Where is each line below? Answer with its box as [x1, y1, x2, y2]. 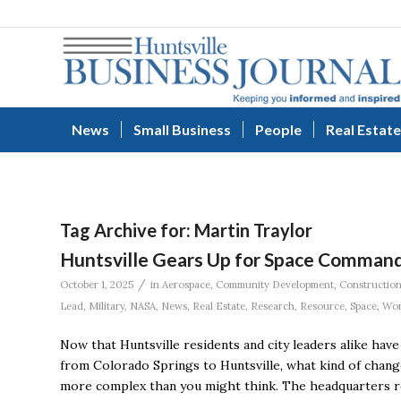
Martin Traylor [194, 219, 312, 241]
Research [251, 300, 294, 312]
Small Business [133, 121, 231, 138]
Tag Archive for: [60, 219, 194, 241]
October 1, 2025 [60, 278, 133, 291]
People [255, 121, 302, 138]
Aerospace [162, 278, 210, 291]
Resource [300, 300, 345, 312]
